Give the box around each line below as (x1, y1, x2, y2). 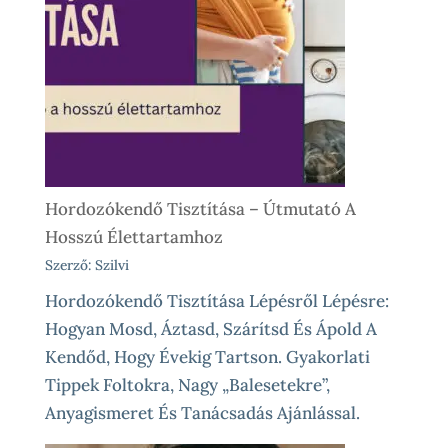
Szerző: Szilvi (44, 255, 129, 274)
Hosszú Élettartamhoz (44, 225, 223, 248)
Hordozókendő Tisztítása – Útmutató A (44, 197, 356, 220)
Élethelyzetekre (253, 123, 379, 146)
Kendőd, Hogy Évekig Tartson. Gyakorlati (44, 346, 370, 369)
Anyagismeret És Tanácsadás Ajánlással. (44, 402, 360, 425)
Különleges (253, 95, 341, 118)
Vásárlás (253, 11, 320, 34)
